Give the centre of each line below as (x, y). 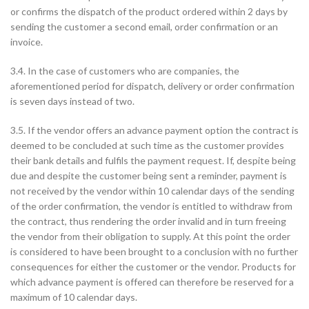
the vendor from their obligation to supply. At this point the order (150, 236)
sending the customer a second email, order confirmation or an (144, 27)
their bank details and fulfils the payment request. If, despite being (153, 160)
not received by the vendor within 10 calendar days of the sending (152, 191)
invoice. (27, 42)
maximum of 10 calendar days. (74, 297)
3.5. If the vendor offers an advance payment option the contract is (154, 130)
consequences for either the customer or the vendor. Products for (153, 267)
